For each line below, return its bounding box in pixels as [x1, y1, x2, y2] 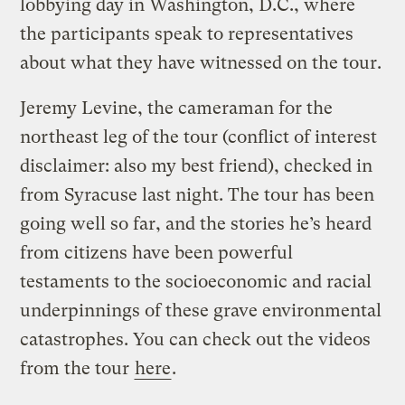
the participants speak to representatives [20, 23, 354, 44]
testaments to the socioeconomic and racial [20, 270, 372, 292]
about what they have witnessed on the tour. [20, 52, 382, 73]
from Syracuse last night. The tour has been [20, 184, 375, 205]
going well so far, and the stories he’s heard [20, 212, 372, 234]
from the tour [20, 357, 135, 379]
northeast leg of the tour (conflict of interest [20, 126, 378, 147]
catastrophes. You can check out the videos [20, 328, 372, 350]
